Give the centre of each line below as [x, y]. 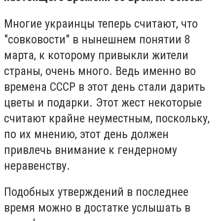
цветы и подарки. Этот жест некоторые [103, 102]
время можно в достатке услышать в [97, 208]
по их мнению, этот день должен [86, 134]
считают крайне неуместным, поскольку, [107, 118]
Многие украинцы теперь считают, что [101, 23]
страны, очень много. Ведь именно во [100, 71]
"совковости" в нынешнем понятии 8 [97, 39]
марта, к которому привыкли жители [96, 55]
